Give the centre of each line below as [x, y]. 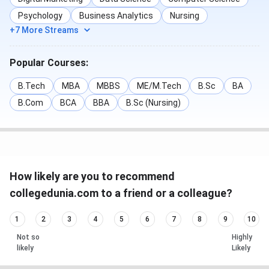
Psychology [40, 16]
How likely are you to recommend [92, 177]
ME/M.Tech [159, 86]
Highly [242, 237]
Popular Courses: [49, 63]
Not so [28, 237]
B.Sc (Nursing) [153, 103]
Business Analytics [116, 16]
